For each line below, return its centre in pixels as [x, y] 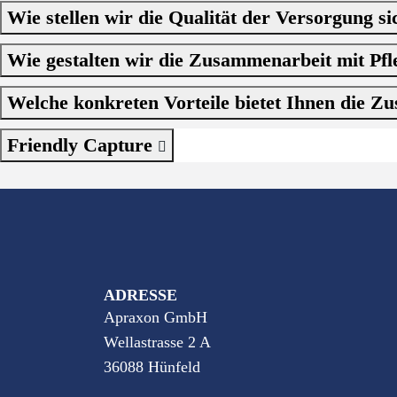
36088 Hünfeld [152, 367]
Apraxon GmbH [156, 317]
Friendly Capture [82, 145]
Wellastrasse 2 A [157, 342]
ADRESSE [140, 295]
